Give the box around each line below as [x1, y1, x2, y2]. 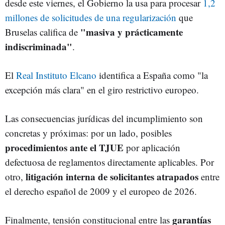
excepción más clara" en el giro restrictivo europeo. [5, 83, 199, 96]
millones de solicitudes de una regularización [5, 11, 176, 24]
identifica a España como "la [96, 68, 208, 81]
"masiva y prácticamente [80, 25, 183, 39]
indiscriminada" [5, 39, 72, 53]
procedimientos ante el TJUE [5, 140, 126, 154]
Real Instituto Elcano [16, 68, 96, 81]
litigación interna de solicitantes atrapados [26, 169, 201, 183]
